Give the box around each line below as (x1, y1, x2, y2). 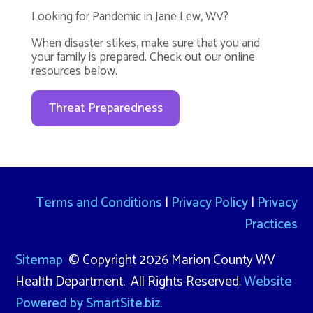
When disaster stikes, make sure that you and (31, 32, 260, 54)
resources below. (31, 60, 117, 82)
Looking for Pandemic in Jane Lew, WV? (31, 6, 228, 27)
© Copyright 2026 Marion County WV (63, 249, 276, 271)
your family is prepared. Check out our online (31, 46, 255, 68)
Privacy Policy (170, 192, 248, 214)
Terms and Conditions (35, 192, 162, 214)
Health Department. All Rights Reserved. (15, 270, 245, 293)
